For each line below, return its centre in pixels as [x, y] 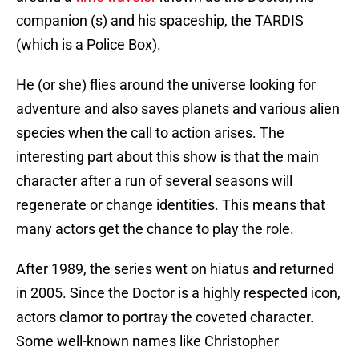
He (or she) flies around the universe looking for [166, 85]
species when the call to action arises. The [150, 133]
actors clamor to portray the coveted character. [165, 317]
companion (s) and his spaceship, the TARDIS [160, 21]
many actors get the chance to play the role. [155, 229]
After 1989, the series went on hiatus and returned [175, 269]
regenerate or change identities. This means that [171, 205]
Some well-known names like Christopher [147, 341]
